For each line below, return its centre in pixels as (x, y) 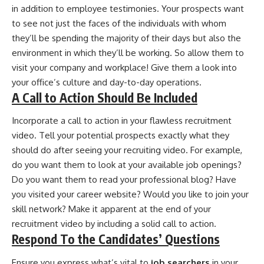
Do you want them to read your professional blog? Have (124, 180)
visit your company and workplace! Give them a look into (124, 67)
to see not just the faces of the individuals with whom (119, 23)
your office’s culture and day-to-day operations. (107, 82)
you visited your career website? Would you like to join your (130, 194)
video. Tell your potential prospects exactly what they (121, 136)
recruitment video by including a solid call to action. (114, 224)
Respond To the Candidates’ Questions (116, 239)
